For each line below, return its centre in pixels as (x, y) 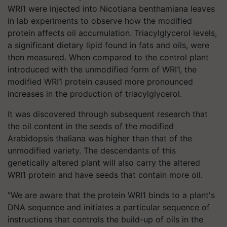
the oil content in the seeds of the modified (91, 126)
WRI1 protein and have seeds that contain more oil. (105, 175)
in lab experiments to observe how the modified (100, 21)
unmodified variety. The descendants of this (92, 150)
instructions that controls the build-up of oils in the (105, 219)
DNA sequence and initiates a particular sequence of (109, 207)
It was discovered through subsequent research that (108, 114)
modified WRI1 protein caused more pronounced (100, 82)
